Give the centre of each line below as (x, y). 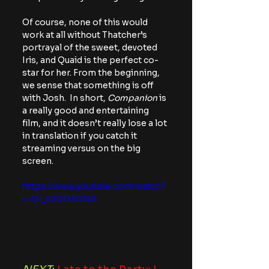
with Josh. (44, 98)
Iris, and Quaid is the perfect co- (90, 60)
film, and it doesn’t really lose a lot (95, 123)
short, (94, 98)
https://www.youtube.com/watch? (94, 186)
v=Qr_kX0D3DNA (60, 199)
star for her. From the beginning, (92, 73)
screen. (38, 161)
